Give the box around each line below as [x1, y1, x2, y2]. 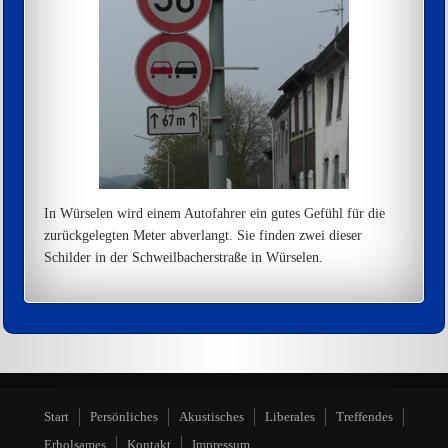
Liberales [265, 409, 315, 425]
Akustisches [179, 409, 244, 425]
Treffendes [336, 409, 393, 425]
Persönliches [90, 409, 158, 425]
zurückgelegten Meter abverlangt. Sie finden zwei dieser [44, 228, 362, 244]
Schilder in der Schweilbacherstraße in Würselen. [44, 250, 327, 266]
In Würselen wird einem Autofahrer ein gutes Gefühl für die [44, 206, 385, 222]
